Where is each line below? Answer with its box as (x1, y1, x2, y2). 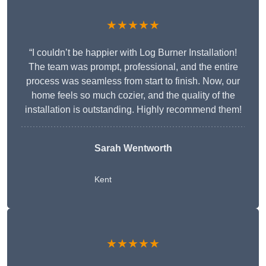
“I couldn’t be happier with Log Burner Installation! (29, 47, 237, 58)
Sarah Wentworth (94, 143, 172, 154)
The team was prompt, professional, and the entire (28, 62, 238, 72)
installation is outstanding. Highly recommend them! (24, 104, 242, 115)
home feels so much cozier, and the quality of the (31, 90, 235, 101)
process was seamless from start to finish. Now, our (26, 76, 240, 87)
